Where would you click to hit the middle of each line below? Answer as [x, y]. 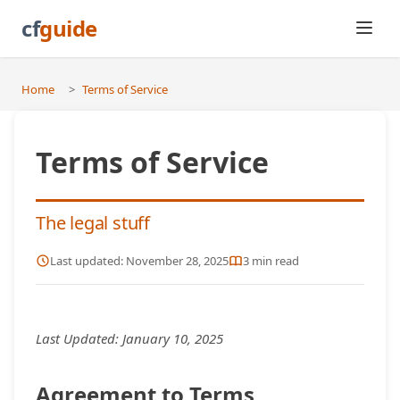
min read [274, 261]
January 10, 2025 [173, 338]
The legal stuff [93, 223]
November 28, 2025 [177, 261]
